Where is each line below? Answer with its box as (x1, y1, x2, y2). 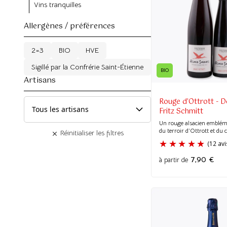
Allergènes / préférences (24, 20, 115, 32)
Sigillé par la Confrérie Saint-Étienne (31, 62, 143, 71)
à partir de (159, 156, 188, 164)
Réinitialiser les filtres (58, 128, 124, 137)
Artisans (24, 74, 56, 87)
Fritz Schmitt (159, 105, 203, 118)
